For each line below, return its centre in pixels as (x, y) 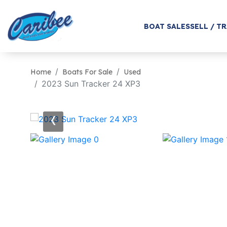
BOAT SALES (167, 26)
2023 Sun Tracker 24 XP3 (91, 84)
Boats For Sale (87, 72)
